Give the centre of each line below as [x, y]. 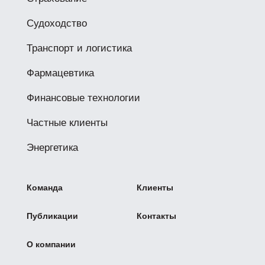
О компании [51, 244]
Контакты [157, 216]
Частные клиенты [67, 123]
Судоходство [56, 23]
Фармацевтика [60, 73]
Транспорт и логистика [79, 48]
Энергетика [52, 148]
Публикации [52, 216]
